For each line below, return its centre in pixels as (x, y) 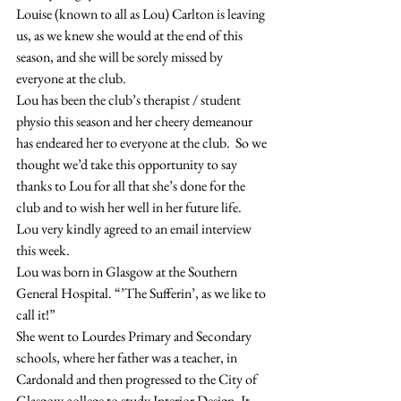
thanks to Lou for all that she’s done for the (132, 185)
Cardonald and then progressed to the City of (138, 379)
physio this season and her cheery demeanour (136, 121)
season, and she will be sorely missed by (121, 56)
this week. (43, 250)
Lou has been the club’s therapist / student (130, 99)
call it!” (36, 314)
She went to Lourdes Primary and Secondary (135, 336)
